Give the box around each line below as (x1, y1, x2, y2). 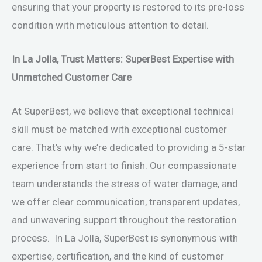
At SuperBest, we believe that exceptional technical (12, 105, 233, 118)
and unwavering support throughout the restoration (12, 214, 236, 226)
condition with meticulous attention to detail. (12, 19, 209, 32)
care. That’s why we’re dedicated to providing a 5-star (12, 142, 246, 154)
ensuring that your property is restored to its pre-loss (12, 1, 244, 13)
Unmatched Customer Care (12, 71, 132, 84)
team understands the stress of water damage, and (12, 178, 238, 190)
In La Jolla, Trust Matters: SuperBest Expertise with (12, 53, 234, 65)
